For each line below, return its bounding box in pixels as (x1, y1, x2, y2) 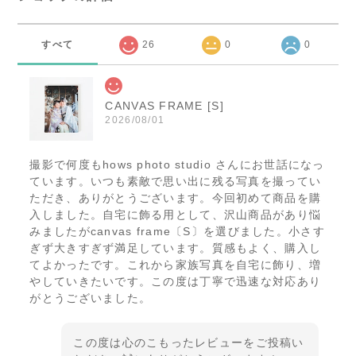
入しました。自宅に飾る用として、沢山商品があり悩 (29, 208, 322, 222)
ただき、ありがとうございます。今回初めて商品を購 (29, 192, 322, 205)
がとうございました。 (29, 292, 152, 305)
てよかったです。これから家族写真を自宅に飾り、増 (29, 258, 322, 272)
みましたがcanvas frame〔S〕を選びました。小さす (29, 225, 325, 238)
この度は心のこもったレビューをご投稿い (73, 336, 304, 350)
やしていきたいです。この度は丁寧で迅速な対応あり (29, 275, 322, 288)
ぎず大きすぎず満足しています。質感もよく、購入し (29, 242, 322, 255)
